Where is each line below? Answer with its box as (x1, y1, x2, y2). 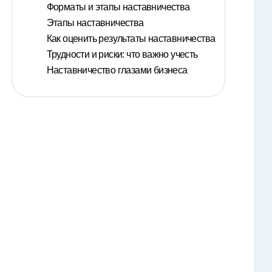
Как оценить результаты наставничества (46, 33, 216, 44)
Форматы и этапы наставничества (46, 2, 190, 13)
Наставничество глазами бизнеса (46, 65, 188, 76)
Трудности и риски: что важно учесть (46, 49, 198, 60)
